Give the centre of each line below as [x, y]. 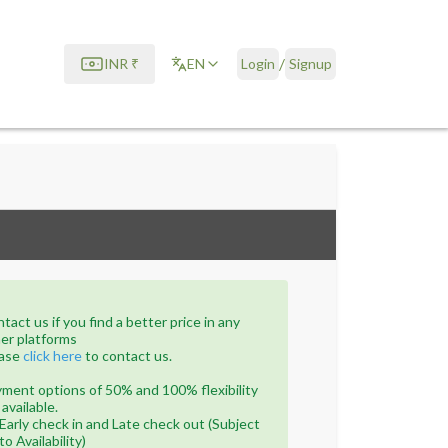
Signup [310, 63]
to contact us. [128, 355]
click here [52, 355]
